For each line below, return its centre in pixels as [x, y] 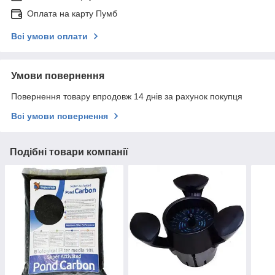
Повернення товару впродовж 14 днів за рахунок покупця [127, 96]
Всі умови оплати [49, 36]
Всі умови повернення [60, 116]
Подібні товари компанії [69, 152]
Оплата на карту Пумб [72, 13]
